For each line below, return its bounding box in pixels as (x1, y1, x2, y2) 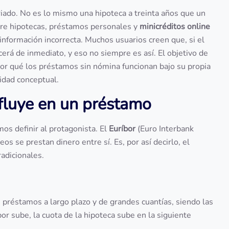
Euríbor (109, 123, 135, 134)
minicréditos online (140, 21, 210, 32)
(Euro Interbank (135, 123, 194, 134)
